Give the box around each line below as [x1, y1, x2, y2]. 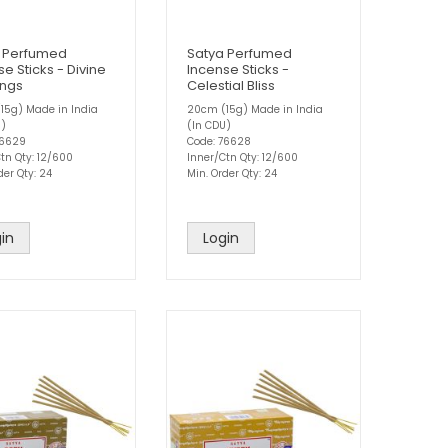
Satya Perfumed [187, 44, 292, 63]
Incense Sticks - [187, 60, 289, 79]
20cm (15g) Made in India [187, 102, 323, 117]
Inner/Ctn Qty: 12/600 [187, 150, 298, 165]
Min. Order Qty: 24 [187, 166, 277, 181]
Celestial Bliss [187, 76, 275, 95]
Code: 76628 [187, 134, 251, 149]
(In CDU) [187, 118, 231, 133]
